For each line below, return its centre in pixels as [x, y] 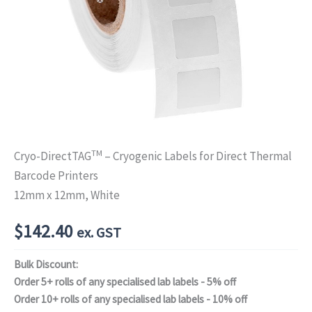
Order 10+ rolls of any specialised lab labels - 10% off [131, 299]
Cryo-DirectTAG [53, 156]
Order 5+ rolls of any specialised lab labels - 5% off [125, 281]
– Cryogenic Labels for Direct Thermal [197, 156]
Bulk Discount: [46, 264]
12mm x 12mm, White [67, 195]
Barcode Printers [56, 175]
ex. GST [99, 233]
